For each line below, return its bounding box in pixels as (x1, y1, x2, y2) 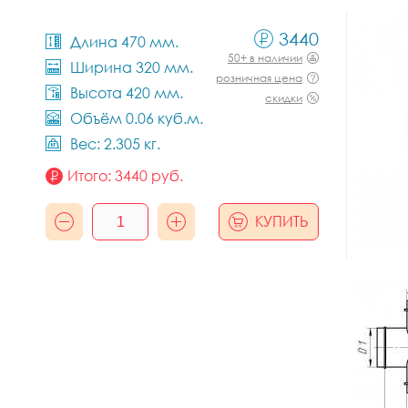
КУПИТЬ (255, 212, 309, 230)
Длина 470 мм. (70, 33, 178, 51)
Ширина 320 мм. (70, 58, 193, 76)
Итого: (67, 167, 115, 185)
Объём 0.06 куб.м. (70, 109, 203, 127)
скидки (265, 91, 302, 105)
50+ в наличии (228, 51, 302, 65)
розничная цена (216, 71, 302, 85)
